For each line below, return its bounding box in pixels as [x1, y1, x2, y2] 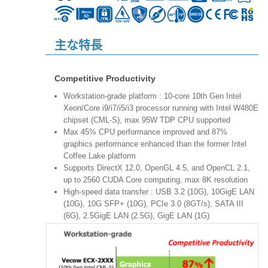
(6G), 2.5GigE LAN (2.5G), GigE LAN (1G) [63, 211, 212, 220]
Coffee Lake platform [63, 151, 143, 160]
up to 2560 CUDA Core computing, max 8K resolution [63, 175, 248, 184]
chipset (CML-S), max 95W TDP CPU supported [63, 115, 230, 124]
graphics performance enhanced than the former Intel [63, 139, 246, 148]
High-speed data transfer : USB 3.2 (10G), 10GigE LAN [63, 187, 254, 196]
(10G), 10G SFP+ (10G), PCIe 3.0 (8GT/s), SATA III [63, 199, 243, 208]
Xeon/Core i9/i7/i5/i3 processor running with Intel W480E [63, 103, 258, 112]
